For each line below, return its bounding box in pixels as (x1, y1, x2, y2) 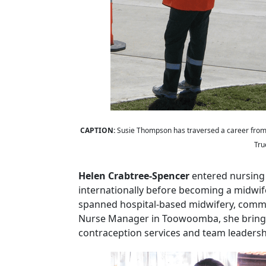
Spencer (152, 169, 189, 182)
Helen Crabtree (78, 169, 149, 182)
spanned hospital (78, 197, 156, 211)
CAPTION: (80, 125, 117, 135)
